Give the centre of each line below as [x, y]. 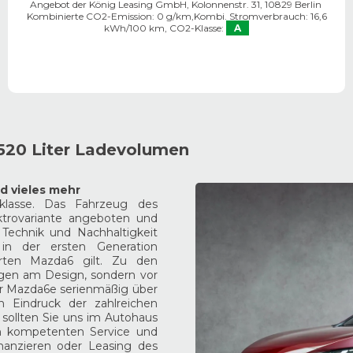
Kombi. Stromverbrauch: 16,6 [260, 17]
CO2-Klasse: [197, 28]
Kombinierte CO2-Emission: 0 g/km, [110, 17]
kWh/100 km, [136, 28]
